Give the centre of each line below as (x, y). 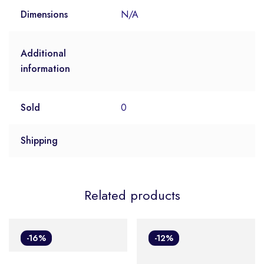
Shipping (39, 141)
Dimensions (44, 15)
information (45, 69)
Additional (43, 54)
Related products (132, 195)
